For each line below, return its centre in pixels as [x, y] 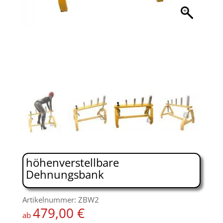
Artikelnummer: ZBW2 [60, 199]
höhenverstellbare [72, 162]
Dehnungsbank [65, 174]
